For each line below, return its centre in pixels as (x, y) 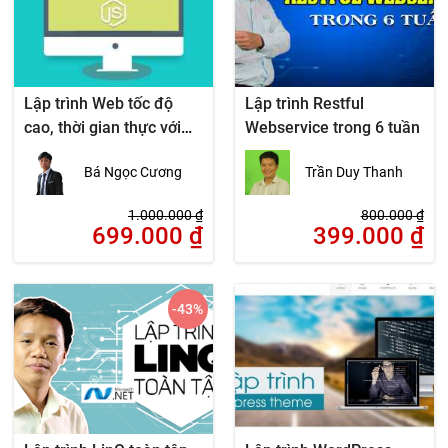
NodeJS (53, 152)
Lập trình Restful (304, 104)
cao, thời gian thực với (103, 128)
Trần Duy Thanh (353, 172)
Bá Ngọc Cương (133, 172)
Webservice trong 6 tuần (332, 128)
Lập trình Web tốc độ (99, 104)
